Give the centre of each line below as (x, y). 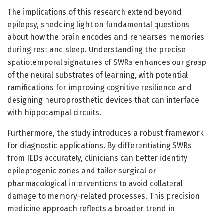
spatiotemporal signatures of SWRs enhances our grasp (107, 62)
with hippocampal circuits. (54, 112)
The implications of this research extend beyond (94, 12)
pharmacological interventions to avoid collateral (95, 183)
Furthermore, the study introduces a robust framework (106, 133)
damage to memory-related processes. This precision (103, 196)
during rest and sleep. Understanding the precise (96, 49)
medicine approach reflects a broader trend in (91, 208)
